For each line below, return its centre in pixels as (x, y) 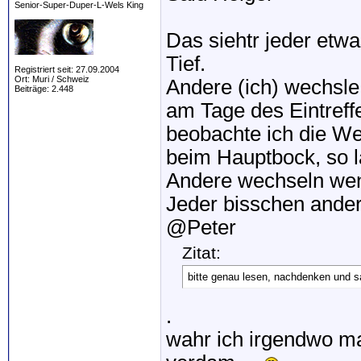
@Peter (201, 227)
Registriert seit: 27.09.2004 (67, 69)
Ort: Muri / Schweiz (52, 79)
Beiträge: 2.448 (44, 89)
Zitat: (201, 253)
